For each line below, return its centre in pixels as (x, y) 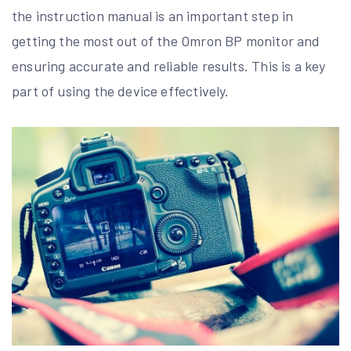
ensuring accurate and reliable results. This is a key (169, 65)
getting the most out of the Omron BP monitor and (166, 40)
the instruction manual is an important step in (153, 15)
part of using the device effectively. (121, 90)
